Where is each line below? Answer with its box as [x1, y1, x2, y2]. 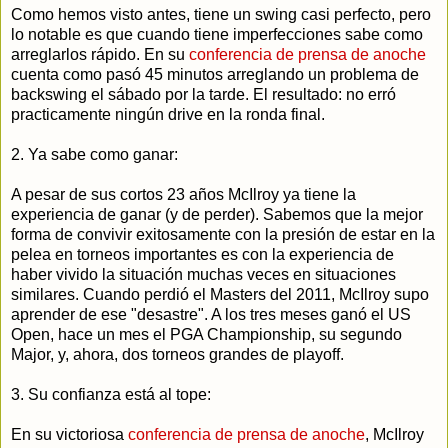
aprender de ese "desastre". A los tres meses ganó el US [11, 305, 411, 323]
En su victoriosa [11, 425, 128, 443]
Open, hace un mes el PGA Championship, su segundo [11, 325, 402, 343]
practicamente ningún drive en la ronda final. [11, 105, 325, 123]
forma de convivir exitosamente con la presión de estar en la [11, 225, 435, 243]
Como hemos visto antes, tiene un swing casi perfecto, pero [11, 5, 431, 23]
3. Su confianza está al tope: [11, 385, 211, 403]
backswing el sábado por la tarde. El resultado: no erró [11, 85, 396, 103]
